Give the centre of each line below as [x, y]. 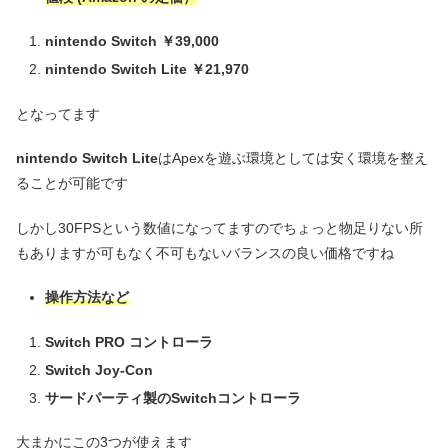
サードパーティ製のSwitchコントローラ [172, 397]
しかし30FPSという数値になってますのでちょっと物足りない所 [219, 227]
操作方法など [86, 297]
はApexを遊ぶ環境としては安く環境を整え [293, 158]
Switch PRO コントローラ [128, 341]
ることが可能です [72, 183]
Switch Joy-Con [98, 369]
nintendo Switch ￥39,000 [131, 41]
